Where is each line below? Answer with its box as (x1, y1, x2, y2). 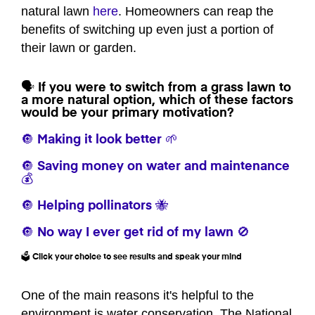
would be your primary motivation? (21, 107, 234, 120)
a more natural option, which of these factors (21, 94, 293, 108)
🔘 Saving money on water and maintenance (21, 160, 290, 174)
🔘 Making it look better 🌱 (21, 134, 178, 147)
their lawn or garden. (21, 41, 136, 56)
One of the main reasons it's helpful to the (21, 288, 254, 303)
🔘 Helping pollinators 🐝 (21, 200, 168, 213)
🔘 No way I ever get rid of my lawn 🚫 (21, 226, 250, 240)
